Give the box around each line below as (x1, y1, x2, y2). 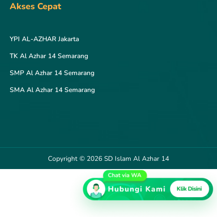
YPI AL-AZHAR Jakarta (10, 34, 79, 44)
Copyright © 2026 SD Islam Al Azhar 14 (48, 154, 169, 163)
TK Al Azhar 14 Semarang (10, 51, 88, 61)
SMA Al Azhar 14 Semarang (10, 85, 95, 94)
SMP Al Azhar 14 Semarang (10, 68, 94, 77)
